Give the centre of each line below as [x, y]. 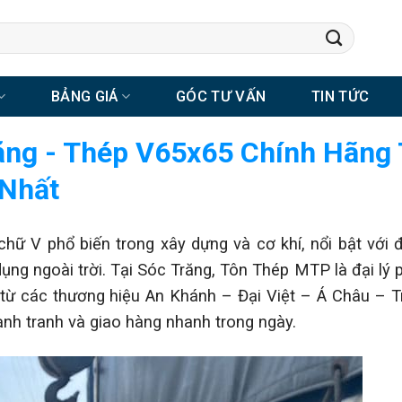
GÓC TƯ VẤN [221, 96]
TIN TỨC [340, 96]
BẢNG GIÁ [84, 96]
